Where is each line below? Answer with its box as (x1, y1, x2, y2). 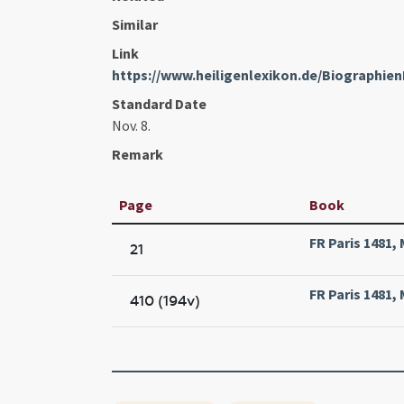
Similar (112, 14, 158, 33)
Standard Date (112, 94, 207, 113)
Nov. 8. (112, 115, 151, 134)
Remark (112, 144, 163, 163)
